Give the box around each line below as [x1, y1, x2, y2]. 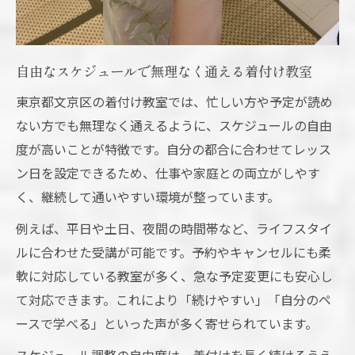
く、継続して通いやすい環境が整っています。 [16, 186, 280, 206]
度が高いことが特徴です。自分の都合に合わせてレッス [16, 139, 331, 158]
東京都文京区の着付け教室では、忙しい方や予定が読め [16, 91, 333, 111]
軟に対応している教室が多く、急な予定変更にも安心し [16, 265, 333, 285]
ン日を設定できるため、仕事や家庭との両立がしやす [16, 162, 320, 182]
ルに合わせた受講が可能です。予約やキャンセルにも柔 [16, 242, 331, 261]
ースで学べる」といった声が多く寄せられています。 [16, 313, 318, 333]
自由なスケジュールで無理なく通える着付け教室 [16, 60, 312, 81]
